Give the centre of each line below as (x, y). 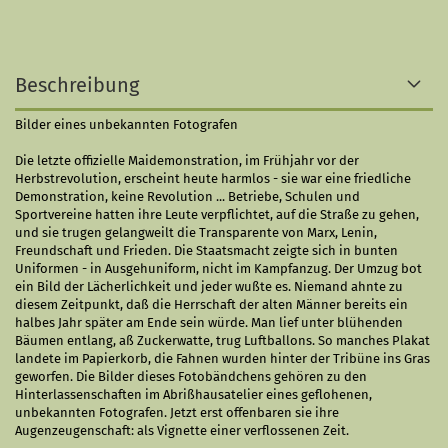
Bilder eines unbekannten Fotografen (126, 124)
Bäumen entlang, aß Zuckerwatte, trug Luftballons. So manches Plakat (222, 340)
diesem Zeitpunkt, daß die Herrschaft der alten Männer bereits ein (211, 304)
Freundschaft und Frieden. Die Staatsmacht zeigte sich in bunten (206, 250)
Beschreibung (77, 84)
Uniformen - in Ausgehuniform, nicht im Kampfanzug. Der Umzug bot (218, 268)
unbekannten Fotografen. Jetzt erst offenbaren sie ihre (177, 412)
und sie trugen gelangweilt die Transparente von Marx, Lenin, (196, 232)
